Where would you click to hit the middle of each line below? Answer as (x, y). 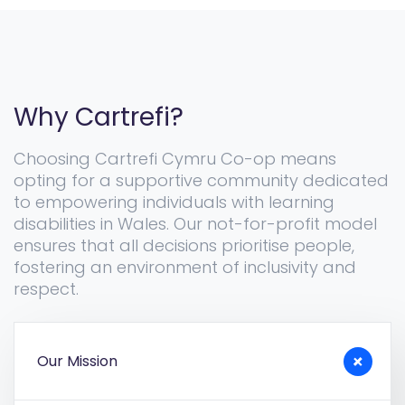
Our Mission (77, 362)
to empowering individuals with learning (174, 202)
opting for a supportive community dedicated (201, 181)
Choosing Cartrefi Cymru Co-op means (175, 159)
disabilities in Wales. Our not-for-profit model (195, 224)
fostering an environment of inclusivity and (185, 268)
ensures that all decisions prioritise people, (184, 246)
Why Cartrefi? (99, 118)
